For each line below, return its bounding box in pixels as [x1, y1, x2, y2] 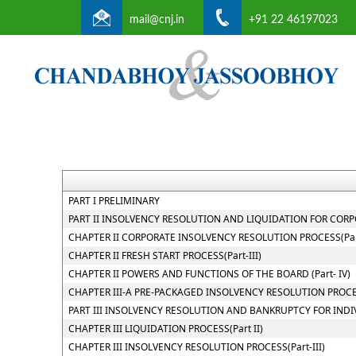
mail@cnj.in [130, 14, 184, 25]
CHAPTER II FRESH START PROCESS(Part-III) [68, 249, 261, 262]
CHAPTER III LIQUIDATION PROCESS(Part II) [68, 322, 263, 335]
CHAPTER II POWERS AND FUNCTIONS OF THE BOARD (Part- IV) [68, 267, 350, 281]
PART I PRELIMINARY [68, 194, 160, 207]
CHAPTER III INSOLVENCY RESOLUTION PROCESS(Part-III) [68, 340, 325, 354]
